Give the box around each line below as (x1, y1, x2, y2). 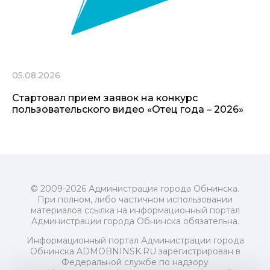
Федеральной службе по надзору (61, 257, 209, 268)
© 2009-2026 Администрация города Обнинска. (31, 183, 239, 195)
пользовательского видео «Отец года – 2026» (12, 104, 243, 116)
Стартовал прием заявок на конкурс (12, 92, 198, 104)
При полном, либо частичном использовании (37, 194, 233, 206)
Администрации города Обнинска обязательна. (31, 216, 239, 227)
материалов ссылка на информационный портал (30, 205, 240, 216)
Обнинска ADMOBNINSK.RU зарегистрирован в (30, 246, 240, 257)
